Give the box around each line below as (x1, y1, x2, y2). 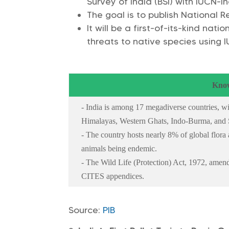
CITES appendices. (81, 172, 145, 181)
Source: (68, 204, 103, 216)
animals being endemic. (81, 144, 157, 153)
